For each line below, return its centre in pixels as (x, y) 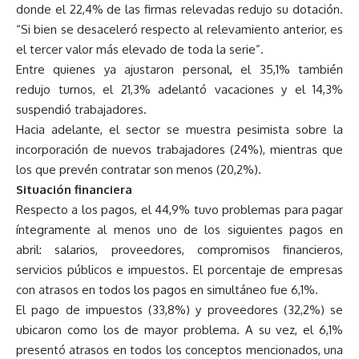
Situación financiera (74, 190)
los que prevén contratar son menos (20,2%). (139, 170)
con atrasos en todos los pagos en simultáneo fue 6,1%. (167, 290)
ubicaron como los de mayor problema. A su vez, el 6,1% (179, 330)
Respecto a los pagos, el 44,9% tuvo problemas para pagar (179, 210)
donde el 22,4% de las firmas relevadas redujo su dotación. (179, 10)
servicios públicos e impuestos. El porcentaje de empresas (179, 270)
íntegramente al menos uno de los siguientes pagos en (179, 230)
